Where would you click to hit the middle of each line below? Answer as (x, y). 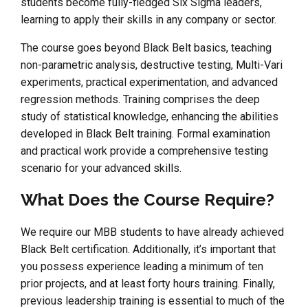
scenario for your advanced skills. (101, 168)
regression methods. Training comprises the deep (140, 99)
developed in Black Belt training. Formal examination (145, 133)
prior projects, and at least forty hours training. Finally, (148, 283)
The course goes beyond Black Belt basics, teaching (146, 47)
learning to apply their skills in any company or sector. (148, 19)
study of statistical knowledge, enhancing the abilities (150, 116)
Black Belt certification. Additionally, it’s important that (148, 249)
